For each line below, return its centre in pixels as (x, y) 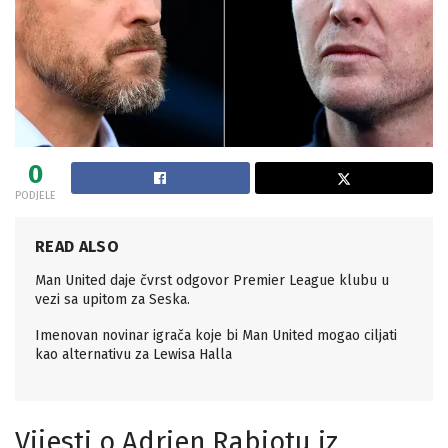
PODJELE (35, 196)
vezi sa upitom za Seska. (112, 300)
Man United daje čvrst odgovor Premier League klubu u (212, 281)
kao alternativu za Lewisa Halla (133, 355)
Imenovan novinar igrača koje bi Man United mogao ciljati (216, 336)
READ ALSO (77, 247)
